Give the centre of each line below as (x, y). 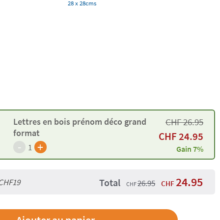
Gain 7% (190, 149)
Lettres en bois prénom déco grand (80, 122)
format (26, 133)
